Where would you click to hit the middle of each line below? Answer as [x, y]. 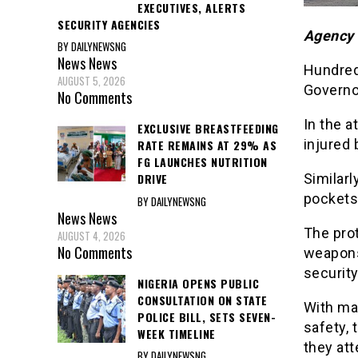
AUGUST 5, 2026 [91, 81]
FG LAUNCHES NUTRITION [203, 162]
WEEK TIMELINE [177, 333]
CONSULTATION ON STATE [203, 300]
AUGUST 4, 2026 [91, 235]
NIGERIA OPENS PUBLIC [198, 283]
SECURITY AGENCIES [109, 24]
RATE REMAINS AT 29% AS [207, 145]
